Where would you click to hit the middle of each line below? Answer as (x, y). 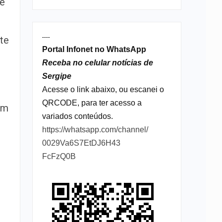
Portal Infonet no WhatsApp (94, 50)
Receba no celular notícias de (97, 63)
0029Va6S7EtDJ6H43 (81, 143)
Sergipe (56, 76)
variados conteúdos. (77, 116)
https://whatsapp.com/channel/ (95, 130)
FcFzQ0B (59, 157)
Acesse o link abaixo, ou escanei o (103, 90)
